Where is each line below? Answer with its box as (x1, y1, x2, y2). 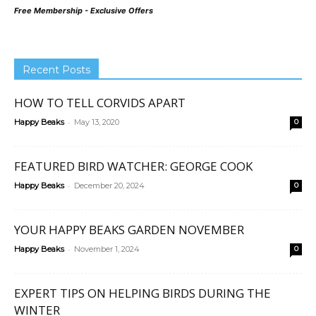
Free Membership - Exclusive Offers (14, 5, 153, 16)
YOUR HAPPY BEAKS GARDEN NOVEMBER (14, 221, 244, 238)
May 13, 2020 (74, 116, 119, 127)
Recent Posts (23, 63, 90, 76)
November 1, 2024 (74, 243, 140, 254)
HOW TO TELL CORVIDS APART (14, 94, 186, 111)
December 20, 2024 (74, 180, 145, 190)
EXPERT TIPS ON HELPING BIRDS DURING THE (14, 284, 271, 301)
